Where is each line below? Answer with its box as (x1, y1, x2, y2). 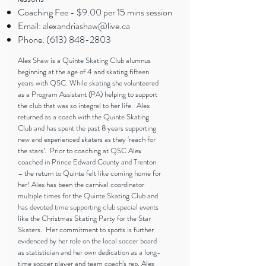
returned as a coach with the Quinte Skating (18, 111, 149, 122)
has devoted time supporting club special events (18, 201, 159, 213)
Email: (18, 19, 43, 33)
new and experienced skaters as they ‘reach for (18, 134, 156, 145)
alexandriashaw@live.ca (43, 19, 130, 33)
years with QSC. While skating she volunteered (18, 77, 159, 88)
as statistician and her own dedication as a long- (18, 246, 160, 258)
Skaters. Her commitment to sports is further (18, 224, 154, 235)
